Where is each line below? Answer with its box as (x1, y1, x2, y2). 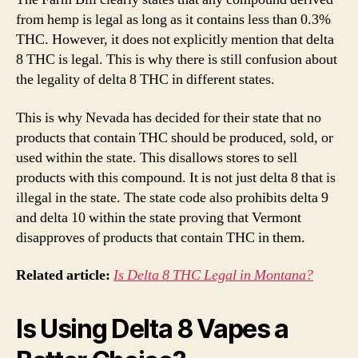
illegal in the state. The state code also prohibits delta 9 (16, 188, 328, 207)
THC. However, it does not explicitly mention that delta (16, 30, 334, 49)
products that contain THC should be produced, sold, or (16, 128, 333, 147)
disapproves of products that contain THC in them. (16, 228, 305, 247)
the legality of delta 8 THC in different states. (16, 70, 275, 89)
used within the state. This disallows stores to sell (16, 148, 297, 167)
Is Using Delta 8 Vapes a (16, 313, 289, 344)
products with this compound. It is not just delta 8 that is (16, 168, 336, 187)
